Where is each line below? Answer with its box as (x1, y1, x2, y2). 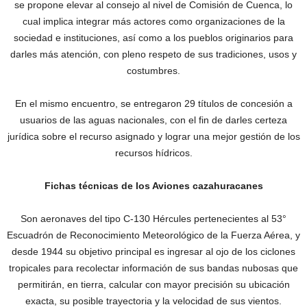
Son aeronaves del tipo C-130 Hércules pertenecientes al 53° (21, 213, 286, 225)
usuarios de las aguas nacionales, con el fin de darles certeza (20, 114, 287, 126)
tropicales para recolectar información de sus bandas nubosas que (9, 262, 298, 274)
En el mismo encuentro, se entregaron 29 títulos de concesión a (14, 98, 293, 110)
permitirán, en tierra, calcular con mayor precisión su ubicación (17, 279, 290, 291)
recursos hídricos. (114, 147, 193, 159)
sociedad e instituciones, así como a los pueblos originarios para (14, 32, 293, 44)
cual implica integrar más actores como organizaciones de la (22, 16, 285, 27)
